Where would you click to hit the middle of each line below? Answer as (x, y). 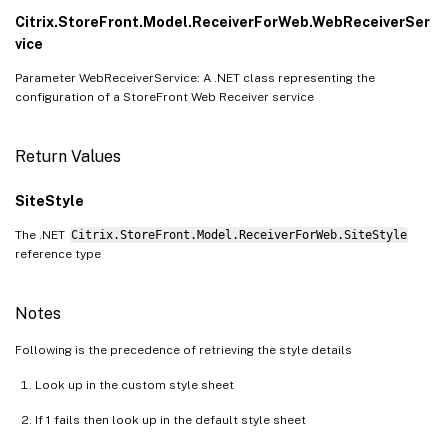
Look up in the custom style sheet (134, 384)
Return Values (68, 156)
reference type (58, 253)
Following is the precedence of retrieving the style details (183, 349)
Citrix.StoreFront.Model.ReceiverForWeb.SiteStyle (238, 234)
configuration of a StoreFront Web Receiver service (164, 96)
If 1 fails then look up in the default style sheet (170, 419)
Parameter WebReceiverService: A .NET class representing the (195, 77)
